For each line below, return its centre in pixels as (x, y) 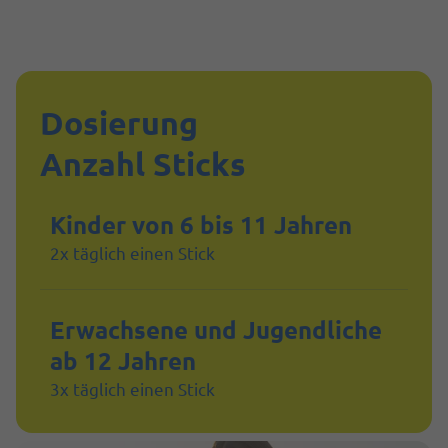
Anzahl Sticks (143, 164)
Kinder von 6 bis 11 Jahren (201, 225)
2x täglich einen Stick (132, 253)
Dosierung (119, 123)
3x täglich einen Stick (132, 389)
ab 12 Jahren (123, 361)
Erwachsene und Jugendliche (216, 330)
